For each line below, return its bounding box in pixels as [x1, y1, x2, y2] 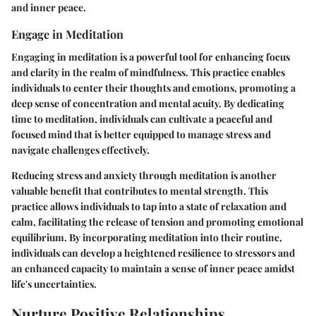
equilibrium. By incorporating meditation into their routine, [11, 230, 282, 244]
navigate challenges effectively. [11, 142, 150, 157]
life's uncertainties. [11, 276, 97, 291]
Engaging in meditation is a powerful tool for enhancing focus [11, 49, 290, 63]
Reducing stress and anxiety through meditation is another [11, 168, 276, 182]
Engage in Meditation [11, 26, 123, 42]
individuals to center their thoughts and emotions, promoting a [11, 80, 296, 95]
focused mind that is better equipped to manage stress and [11, 127, 271, 141]
